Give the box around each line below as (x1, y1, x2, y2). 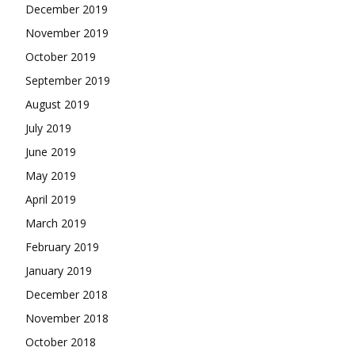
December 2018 (25, 286, 108, 302)
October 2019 (25, 48, 96, 64)
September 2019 (25, 72, 110, 88)
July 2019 (25, 120, 71, 136)
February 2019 (25, 239, 99, 254)
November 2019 (25, 25, 109, 40)
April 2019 (25, 191, 76, 207)
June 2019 (25, 143, 76, 159)
